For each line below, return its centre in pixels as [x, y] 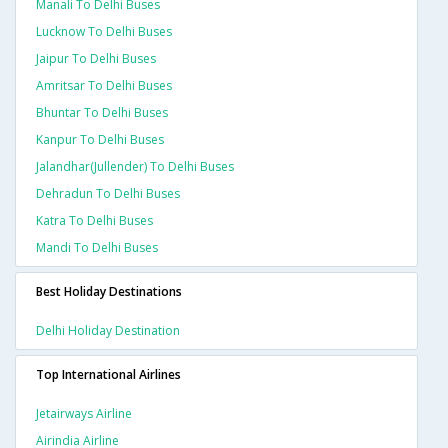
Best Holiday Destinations [109, 292]
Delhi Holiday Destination [108, 331]
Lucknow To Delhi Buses [104, 32]
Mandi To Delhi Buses [97, 248]
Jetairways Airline [84, 414]
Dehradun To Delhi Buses [108, 194]
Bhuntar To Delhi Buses [102, 113]
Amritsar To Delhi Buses [104, 86]
